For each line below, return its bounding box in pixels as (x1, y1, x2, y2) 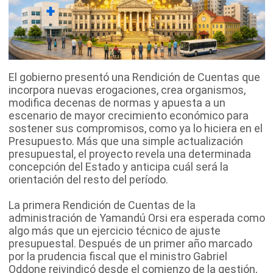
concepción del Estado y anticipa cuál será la (9, 160, 229, 174)
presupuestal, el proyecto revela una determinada (9, 147, 251, 161)
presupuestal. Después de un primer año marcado (9, 237, 252, 250)
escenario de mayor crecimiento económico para (9, 109, 249, 122)
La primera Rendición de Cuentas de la (9, 199, 196, 212)
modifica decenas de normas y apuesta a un (9, 96, 225, 110)
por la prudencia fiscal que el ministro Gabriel (9, 250, 227, 263)
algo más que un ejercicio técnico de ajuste (9, 224, 221, 238)
